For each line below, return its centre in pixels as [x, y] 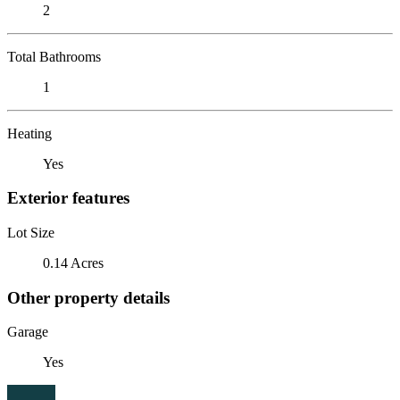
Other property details [88, 297]
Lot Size [31, 232]
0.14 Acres [73, 262]
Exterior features [68, 198]
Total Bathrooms [54, 56]
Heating [29, 133]
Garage [28, 332]
